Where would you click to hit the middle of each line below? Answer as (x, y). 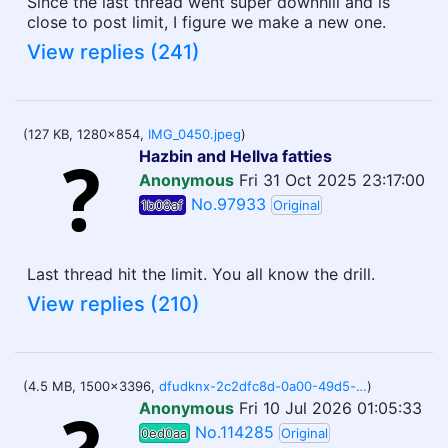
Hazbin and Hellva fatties (235, 156)
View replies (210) (113, 304)
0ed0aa (164, 433)
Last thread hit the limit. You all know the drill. (201, 274)
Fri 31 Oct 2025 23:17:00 (332, 180)
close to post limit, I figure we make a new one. (206, 22)
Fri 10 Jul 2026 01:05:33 (330, 408)
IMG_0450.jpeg (194, 134)
